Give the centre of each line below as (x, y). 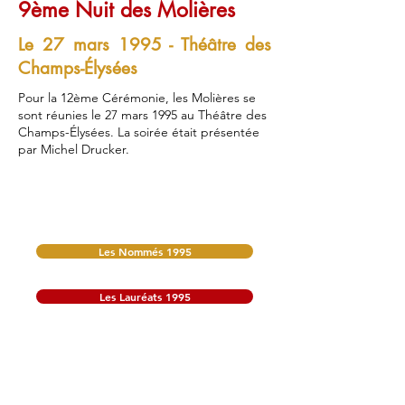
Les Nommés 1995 (145, 251)
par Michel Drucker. (74, 149)
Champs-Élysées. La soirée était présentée (139, 132)
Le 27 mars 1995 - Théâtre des (145, 45)
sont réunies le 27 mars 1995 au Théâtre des (142, 115)
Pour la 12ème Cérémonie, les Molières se (137, 98)
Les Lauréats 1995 (145, 297)
